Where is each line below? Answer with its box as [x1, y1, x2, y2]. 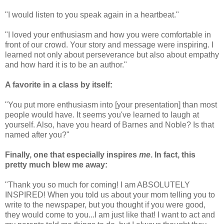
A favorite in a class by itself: [5, 80, 112, 89]
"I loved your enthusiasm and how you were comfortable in [5, 30, 211, 39]
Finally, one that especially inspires [5, 150, 139, 159]
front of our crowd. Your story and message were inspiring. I [5, 40, 213, 49]
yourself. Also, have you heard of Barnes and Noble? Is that [5, 120, 214, 129]
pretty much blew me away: [5, 160, 107, 169]
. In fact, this [150, 150, 195, 159]
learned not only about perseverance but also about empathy [5, 50, 219, 59]
